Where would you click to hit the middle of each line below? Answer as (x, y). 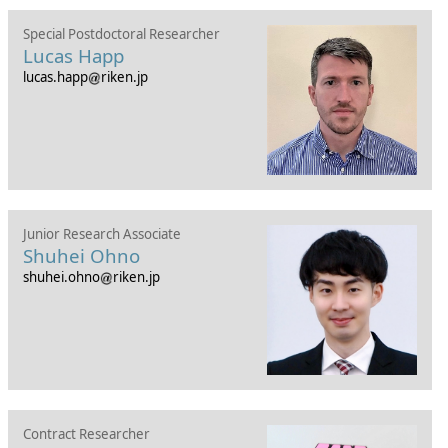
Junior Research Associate (101, 234)
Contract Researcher (86, 434)
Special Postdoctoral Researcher (121, 34)
